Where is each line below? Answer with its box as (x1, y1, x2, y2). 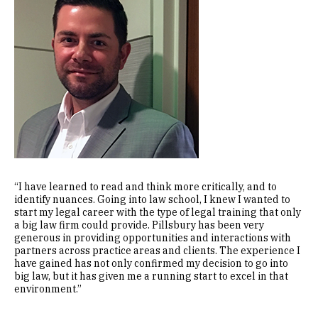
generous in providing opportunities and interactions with (14, 231, 291, 244)
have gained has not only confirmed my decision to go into (14, 257, 288, 270)
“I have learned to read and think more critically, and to (14, 180, 277, 193)
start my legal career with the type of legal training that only (14, 206, 301, 219)
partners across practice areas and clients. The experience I (14, 244, 300, 257)
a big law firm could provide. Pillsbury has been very (14, 219, 264, 231)
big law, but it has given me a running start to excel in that (14, 270, 288, 283)
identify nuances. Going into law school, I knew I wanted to (14, 193, 290, 206)
